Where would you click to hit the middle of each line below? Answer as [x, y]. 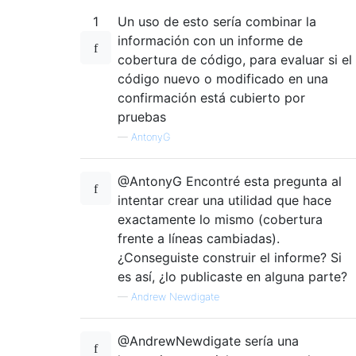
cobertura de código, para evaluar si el [235, 59]
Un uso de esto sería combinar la [217, 21]
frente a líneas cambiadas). [199, 238]
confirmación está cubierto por [211, 97]
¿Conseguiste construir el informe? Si [230, 257]
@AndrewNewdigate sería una [208, 341]
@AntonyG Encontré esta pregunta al [230, 181]
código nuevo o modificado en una [223, 78]
